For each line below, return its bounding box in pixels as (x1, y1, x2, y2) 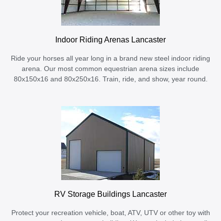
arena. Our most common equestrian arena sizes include (22, 65, 199, 73)
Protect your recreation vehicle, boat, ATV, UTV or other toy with (11, 209, 210, 217)
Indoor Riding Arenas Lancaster (55, 35, 166, 44)
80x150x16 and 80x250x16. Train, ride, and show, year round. (13, 75, 208, 83)
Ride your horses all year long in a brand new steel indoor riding (11, 55, 210, 63)
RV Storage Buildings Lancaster (54, 189, 167, 199)
